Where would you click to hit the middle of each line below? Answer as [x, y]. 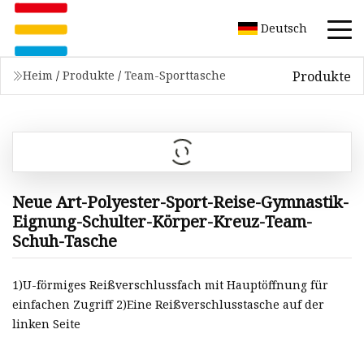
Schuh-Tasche [65, 240]
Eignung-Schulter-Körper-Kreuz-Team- [162, 221]
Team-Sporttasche [175, 75]
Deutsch [284, 28]
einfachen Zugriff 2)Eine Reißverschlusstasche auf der [168, 305]
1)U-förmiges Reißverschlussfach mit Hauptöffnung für [170, 285]
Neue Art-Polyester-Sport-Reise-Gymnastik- [180, 201]
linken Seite [46, 324]
